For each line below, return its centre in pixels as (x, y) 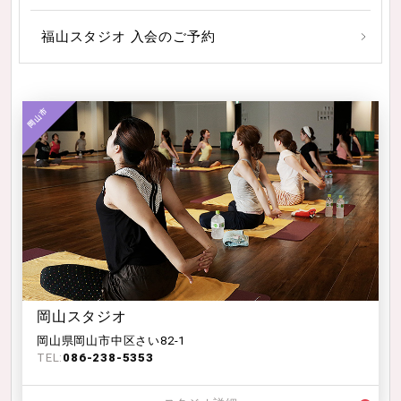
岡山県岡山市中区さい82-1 (111, 341)
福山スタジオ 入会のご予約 (128, 36)
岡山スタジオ (81, 317)
